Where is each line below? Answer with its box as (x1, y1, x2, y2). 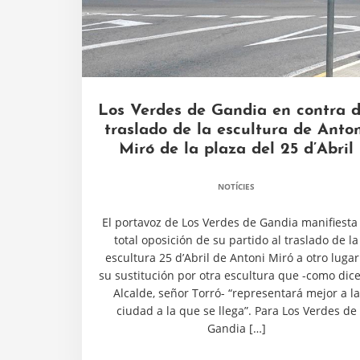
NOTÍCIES (218, 181, 255, 192)
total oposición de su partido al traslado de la (114, 232, 358, 247)
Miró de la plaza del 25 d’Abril (119, 141, 354, 157)
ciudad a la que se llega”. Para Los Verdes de (116, 303, 357, 318)
